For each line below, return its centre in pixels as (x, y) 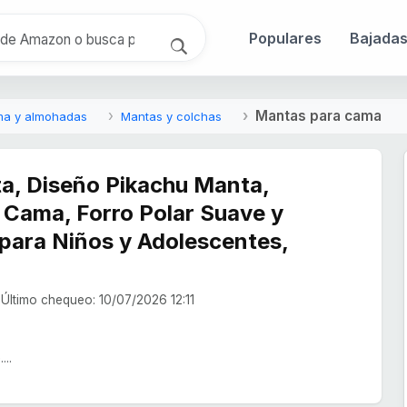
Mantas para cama (318, 116)
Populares (285, 38)
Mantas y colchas (171, 117)
